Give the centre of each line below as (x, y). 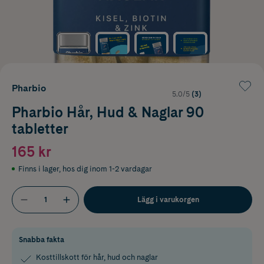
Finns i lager (39, 169)
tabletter (40, 128)
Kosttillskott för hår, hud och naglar (97, 257)
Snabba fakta (42, 239)
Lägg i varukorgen (168, 199)
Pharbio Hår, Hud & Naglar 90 (108, 112)
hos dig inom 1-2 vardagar (107, 169)
